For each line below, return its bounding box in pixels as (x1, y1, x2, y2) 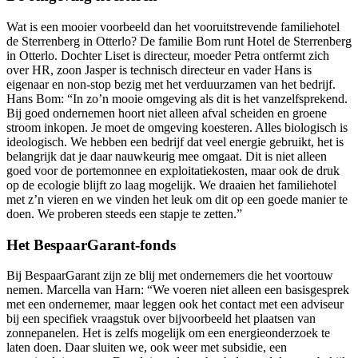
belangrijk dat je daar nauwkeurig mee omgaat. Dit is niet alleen (6, 149, 327, 163)
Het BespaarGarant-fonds (6, 236, 176, 253)
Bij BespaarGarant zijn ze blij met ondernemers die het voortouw (6, 268, 333, 283)
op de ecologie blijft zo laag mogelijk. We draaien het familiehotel (6, 177, 336, 192)
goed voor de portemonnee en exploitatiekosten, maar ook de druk (6, 163, 340, 177)
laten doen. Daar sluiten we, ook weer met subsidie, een (6, 340, 287, 355)
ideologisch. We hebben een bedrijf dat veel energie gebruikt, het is (6, 134, 344, 149)
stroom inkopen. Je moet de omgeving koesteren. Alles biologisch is (6, 120, 348, 134)
